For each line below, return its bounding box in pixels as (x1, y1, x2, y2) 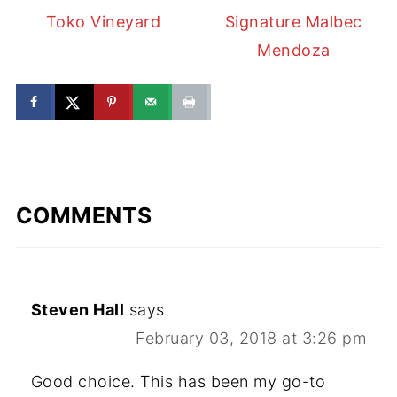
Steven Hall (30, 300, 125, 319)
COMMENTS (15, 201, 152, 229)
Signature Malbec (224, 12, 362, 32)
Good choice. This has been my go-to (30, 371, 326, 391)
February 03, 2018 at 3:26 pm (136, 328, 367, 347)
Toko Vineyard (45, 12, 161, 32)
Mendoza (257, 41, 331, 60)
